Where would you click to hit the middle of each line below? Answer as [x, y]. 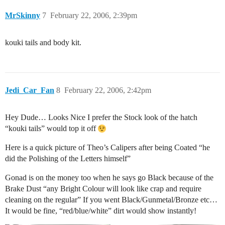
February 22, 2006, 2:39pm [94, 15]
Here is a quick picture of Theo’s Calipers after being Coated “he [107, 147]
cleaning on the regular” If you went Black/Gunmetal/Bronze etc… [111, 199]
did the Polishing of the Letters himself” [68, 158]
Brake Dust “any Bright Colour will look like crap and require [103, 188]
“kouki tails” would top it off [51, 128]
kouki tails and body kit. [43, 42]
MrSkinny [23, 15]
